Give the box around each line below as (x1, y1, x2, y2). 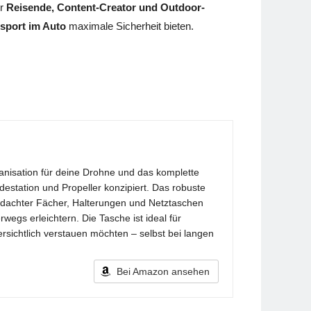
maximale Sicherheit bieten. (66, 20, 194, 33)
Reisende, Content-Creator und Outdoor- (6, 1, 205, 14)
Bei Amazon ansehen (117, 266, 210, 278)
